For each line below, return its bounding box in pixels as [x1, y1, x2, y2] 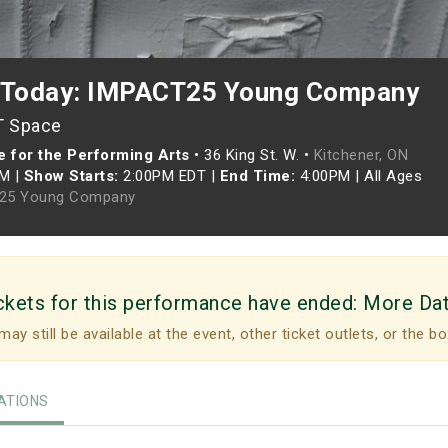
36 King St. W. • [204, 146, 314, 164]
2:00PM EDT [118, 167, 211, 185]
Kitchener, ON [313, 146, 408, 164]
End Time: [219, 167, 295, 185]
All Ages [364, 167, 422, 185]
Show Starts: [23, 167, 119, 185]
